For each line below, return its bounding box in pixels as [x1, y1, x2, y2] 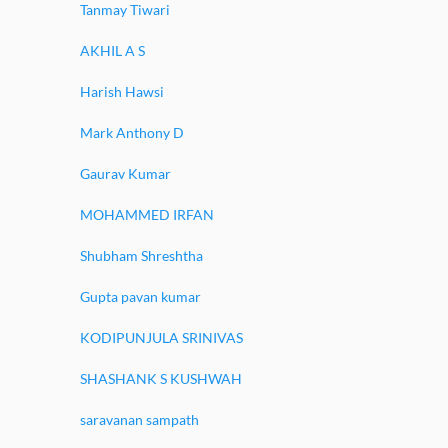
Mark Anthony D [80, 124, 184, 141]
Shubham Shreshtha [80, 247, 203, 264]
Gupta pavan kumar [80, 288, 201, 305]
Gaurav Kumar [80, 165, 171, 182]
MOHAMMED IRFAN [80, 206, 214, 223]
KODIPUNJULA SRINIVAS [80, 329, 243, 346]
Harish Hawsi [80, 83, 164, 100]
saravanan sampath [80, 411, 199, 428]
